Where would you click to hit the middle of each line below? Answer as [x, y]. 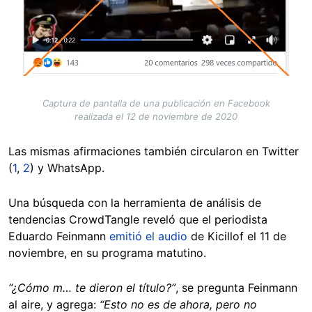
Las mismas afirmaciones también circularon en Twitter [154, 151]
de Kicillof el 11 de [237, 236]
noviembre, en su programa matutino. [107, 252]
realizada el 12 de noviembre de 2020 [156, 116]
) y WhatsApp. [67, 167]
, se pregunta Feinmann [236, 287]
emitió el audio [148, 236]
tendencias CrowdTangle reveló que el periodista [138, 219]
